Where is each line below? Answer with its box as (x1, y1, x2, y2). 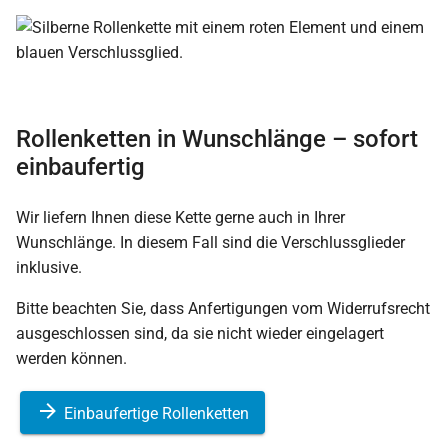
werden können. (16, 349, 127, 369)
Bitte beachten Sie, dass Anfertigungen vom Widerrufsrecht (16, 299, 430, 319)
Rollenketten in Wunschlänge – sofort (16, 125, 418, 154)
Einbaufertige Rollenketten (60, 404, 249, 424)
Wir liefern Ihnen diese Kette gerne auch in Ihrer (16, 208, 345, 228)
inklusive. (16, 258, 82, 278)
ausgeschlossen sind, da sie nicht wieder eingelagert (16, 324, 384, 344)
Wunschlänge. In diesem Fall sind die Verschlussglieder (16, 233, 405, 253)
